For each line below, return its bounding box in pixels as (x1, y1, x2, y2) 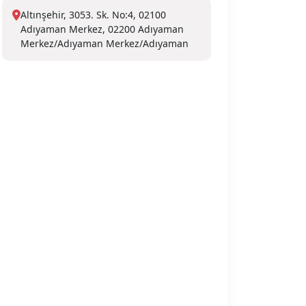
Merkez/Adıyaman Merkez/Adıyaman (20, 37, 189, 50)
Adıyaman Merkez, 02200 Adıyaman (20, 23, 184, 36)
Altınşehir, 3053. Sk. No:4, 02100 (20, 8, 166, 21)
